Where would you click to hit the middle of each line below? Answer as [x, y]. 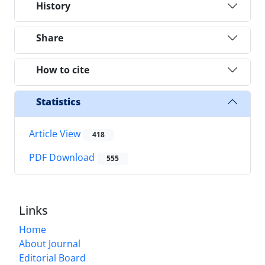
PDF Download [63, 158]
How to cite [63, 70]
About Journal [50, 243]
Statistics [58, 101]
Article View [56, 134]
